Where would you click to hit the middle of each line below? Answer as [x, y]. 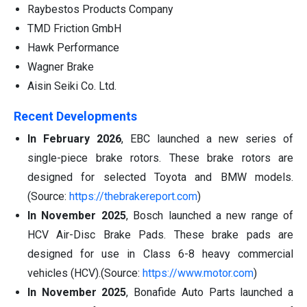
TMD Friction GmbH [74, 29]
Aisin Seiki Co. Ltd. [72, 86]
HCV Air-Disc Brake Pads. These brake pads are [160, 235]
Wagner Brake [61, 67]
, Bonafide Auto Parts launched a [210, 293]
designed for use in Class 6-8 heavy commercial [160, 254]
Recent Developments [75, 116]
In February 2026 [74, 139]
